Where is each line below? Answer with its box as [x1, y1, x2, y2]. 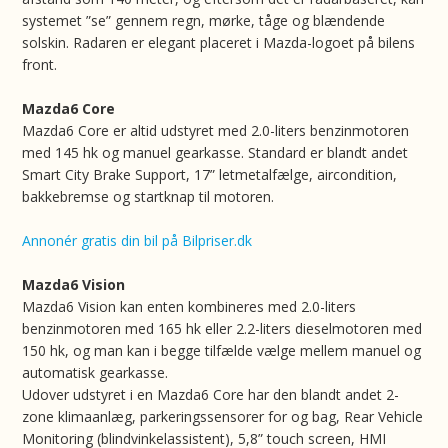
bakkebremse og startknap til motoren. [22, 187, 275, 206]
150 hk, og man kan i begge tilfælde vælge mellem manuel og [22, 341, 422, 360]
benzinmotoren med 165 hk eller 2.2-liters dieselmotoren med [22, 319, 423, 338]
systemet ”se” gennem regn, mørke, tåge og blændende [22, 11, 386, 30]
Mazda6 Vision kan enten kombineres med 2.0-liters [22, 297, 357, 316]
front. [22, 55, 58, 74]
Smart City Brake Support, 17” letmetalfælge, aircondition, [22, 165, 398, 184]
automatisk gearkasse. [22, 363, 169, 382]
